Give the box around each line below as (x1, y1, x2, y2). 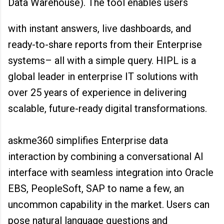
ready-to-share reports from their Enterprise (8, 38, 202, 50)
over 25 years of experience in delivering (8, 86, 186, 98)
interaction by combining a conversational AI (8, 150, 203, 162)
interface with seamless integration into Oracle (8, 166, 213, 178)
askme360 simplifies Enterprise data (8, 134, 168, 146)
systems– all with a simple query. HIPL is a (8, 54, 196, 66)
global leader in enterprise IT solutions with (8, 70, 198, 82)
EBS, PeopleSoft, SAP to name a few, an (8, 182, 184, 194)
